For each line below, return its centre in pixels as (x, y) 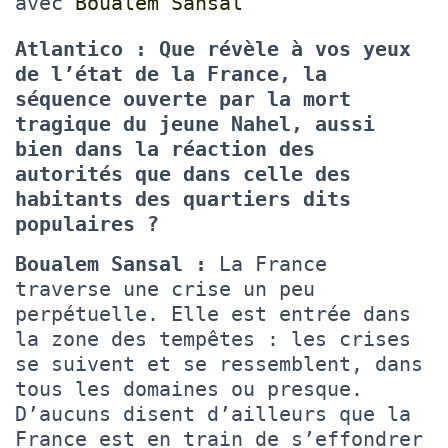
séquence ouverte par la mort (183, 98)
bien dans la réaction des (165, 148)
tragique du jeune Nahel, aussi (195, 123)
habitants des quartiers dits (183, 198)
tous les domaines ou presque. (189, 388)
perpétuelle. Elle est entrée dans (213, 313)
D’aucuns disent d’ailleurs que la (213, 413)
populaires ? (93, 223)
